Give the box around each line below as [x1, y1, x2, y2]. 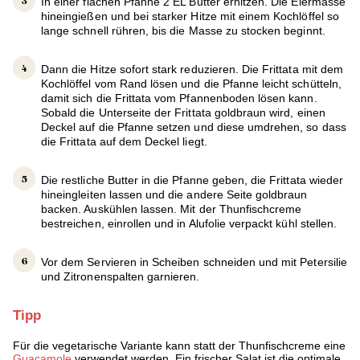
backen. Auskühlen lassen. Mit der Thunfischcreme [41, 202, 302, 215]
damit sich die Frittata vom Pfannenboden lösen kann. [41, 91, 317, 104]
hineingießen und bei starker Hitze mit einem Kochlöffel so [41, 9, 339, 22]
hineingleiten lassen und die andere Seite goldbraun [41, 187, 308, 201]
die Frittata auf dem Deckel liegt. [41, 134, 207, 148]
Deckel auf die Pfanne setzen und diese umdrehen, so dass [41, 120, 346, 133]
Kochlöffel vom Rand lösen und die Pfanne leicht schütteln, [41, 76, 342, 90]
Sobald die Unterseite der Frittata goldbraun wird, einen [41, 105, 325, 119]
